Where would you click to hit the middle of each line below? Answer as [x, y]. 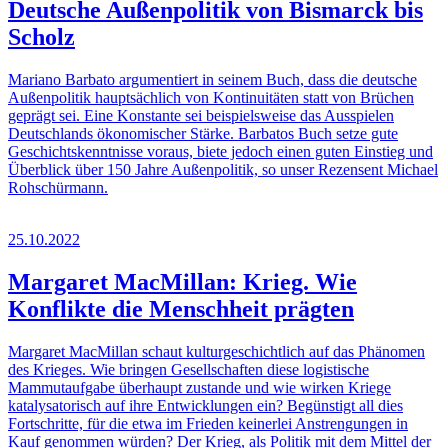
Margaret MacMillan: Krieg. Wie [182, 282]
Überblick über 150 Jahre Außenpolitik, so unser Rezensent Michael [223, 170]
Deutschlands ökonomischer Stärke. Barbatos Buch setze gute [203, 134]
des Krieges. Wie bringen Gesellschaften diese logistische [188, 370]
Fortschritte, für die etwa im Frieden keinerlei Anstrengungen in [208, 424]
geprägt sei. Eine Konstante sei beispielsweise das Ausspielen [201, 116]
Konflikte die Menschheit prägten [181, 309]
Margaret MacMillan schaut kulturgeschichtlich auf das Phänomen [216, 352]
